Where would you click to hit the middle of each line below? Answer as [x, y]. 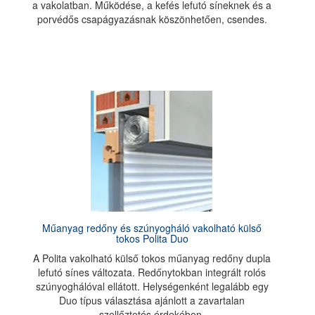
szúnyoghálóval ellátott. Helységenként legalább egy [152, 286]
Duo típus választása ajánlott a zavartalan [152, 300]
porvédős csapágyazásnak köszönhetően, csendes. [152, 19]
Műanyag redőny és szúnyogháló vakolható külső [152, 228]
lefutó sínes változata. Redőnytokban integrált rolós [152, 272]
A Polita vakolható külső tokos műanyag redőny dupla [152, 258]
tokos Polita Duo [152, 238]
